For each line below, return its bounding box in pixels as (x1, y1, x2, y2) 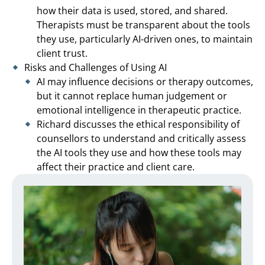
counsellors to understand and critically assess (37, 131, 246, 145)
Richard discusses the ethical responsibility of (37, 117, 240, 131)
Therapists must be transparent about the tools (37, 18, 250, 31)
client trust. (37, 46, 88, 60)
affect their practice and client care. (37, 160, 195, 173)
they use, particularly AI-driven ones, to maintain (37, 32, 253, 46)
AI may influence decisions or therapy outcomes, (37, 75, 253, 88)
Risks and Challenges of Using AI (24, 60, 167, 74)
